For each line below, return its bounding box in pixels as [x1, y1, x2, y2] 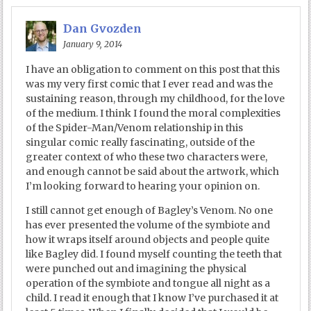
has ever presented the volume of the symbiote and [26, 218, 271, 231]
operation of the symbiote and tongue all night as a [26, 276, 271, 289]
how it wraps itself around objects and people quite [26, 233, 270, 246]
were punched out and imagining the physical [26, 262, 247, 275]
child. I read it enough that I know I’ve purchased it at [26, 291, 279, 304]
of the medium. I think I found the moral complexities [26, 106, 281, 119]
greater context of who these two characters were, [26, 150, 268, 163]
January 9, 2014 [63, 38, 123, 49]
